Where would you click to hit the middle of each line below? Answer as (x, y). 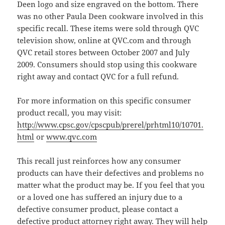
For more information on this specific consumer (104, 101)
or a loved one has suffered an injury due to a (100, 197)
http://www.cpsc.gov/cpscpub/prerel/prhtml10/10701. (110, 125)
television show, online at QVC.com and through (104, 40)
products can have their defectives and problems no (111, 173)
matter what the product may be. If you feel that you (111, 185)
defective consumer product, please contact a (98, 209)
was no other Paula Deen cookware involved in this (110, 16)
